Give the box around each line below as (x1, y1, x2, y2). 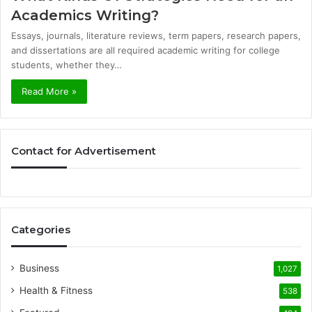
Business (19, 263, 59, 274)
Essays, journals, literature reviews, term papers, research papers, (11, 30, 301, 41)
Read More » (22, 86, 77, 97)
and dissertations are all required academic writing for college (11, 45, 280, 56)
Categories (11, 223, 70, 236)
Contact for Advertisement (11, 144, 156, 157)
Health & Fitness (19, 285, 93, 296)
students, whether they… (11, 59, 122, 70)
